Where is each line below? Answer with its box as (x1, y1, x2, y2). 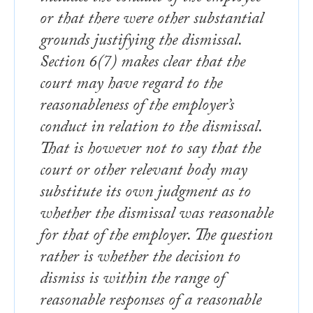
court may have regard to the (40, 71, 222, 100)
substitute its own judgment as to (40, 179, 251, 208)
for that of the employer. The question (40, 222, 272, 252)
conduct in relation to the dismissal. (40, 114, 262, 143)
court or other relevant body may (40, 157, 247, 187)
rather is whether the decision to (40, 244, 240, 273)
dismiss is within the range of (40, 265, 225, 295)
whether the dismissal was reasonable (40, 201, 273, 230)
